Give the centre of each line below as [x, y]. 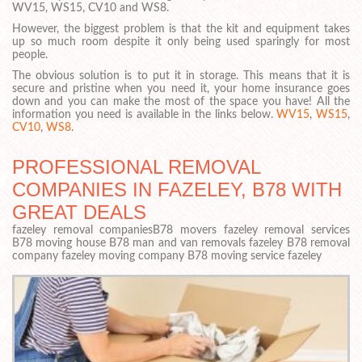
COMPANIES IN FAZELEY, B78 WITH [177, 190]
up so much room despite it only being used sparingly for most [181, 42]
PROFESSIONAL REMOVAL [136, 167]
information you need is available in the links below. [145, 114]
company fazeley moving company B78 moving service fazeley [167, 257]
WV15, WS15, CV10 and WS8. [90, 8]
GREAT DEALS [79, 213]
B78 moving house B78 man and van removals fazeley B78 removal [181, 244]
